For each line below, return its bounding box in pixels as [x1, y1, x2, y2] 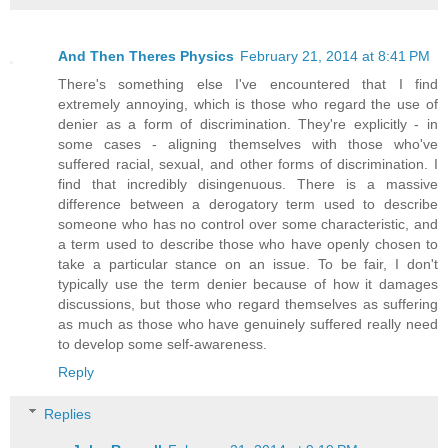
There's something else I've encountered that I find [58, 76, 438, 93]
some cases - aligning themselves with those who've [58, 136, 438, 153]
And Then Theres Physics [58, 48, 234, 65]
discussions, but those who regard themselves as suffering [58, 296, 438, 313]
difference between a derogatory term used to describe [58, 196, 438, 213]
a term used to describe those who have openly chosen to [58, 236, 438, 253]
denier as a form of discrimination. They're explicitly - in [58, 116, 438, 133]
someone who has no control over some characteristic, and [58, 216, 438, 233]
